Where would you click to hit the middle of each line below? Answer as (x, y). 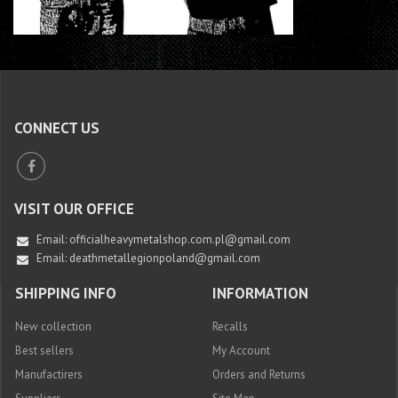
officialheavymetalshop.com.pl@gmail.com (180, 239)
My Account (241, 350)
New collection (53, 326)
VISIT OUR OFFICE (74, 208)
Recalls (230, 326)
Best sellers (44, 350)
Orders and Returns (259, 374)
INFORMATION (260, 293)
